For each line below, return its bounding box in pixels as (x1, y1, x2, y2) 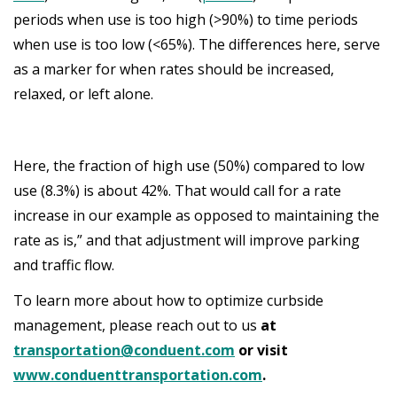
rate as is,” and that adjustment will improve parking (13, 230, 360, 250)
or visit (235, 340, 288, 360)
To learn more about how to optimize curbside (13, 291, 323, 310)
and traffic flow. (13, 254, 118, 275)
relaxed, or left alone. (13, 83, 153, 104)
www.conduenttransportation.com (13, 365, 262, 385)
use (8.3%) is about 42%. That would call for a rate (13, 180, 341, 200)
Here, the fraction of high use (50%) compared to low (13, 155, 364, 175)
